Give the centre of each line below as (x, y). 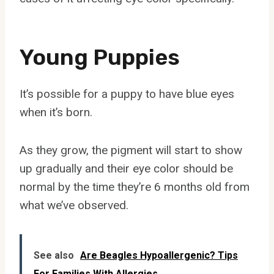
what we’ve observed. (74, 205)
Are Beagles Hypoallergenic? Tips (159, 255)
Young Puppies (100, 57)
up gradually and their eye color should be (126, 168)
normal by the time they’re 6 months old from (135, 187)
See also (54, 255)
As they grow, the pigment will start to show (131, 150)
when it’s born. (56, 112)
